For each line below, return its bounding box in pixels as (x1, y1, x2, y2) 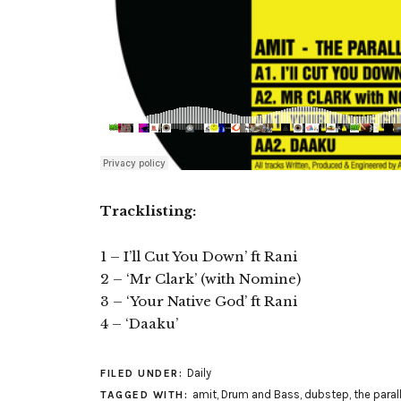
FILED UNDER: (100, 367, 187, 380)
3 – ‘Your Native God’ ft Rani (100, 293, 297, 310)
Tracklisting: (100, 202, 196, 219)
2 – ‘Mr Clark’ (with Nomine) (100, 270, 301, 287)
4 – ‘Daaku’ (100, 315, 178, 332)
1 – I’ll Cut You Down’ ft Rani (100, 248, 297, 265)
